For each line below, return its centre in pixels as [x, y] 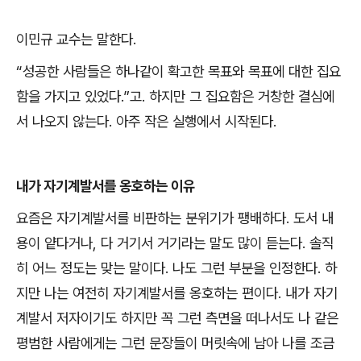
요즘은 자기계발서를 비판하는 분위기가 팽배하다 [151, 218]
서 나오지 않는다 [62, 122]
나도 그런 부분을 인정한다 [245, 268]
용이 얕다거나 [54, 243]
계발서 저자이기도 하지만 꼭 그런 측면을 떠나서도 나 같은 [177, 317]
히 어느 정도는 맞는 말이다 [91, 268]
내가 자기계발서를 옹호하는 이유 [106, 185]
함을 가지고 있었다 [68, 97]
